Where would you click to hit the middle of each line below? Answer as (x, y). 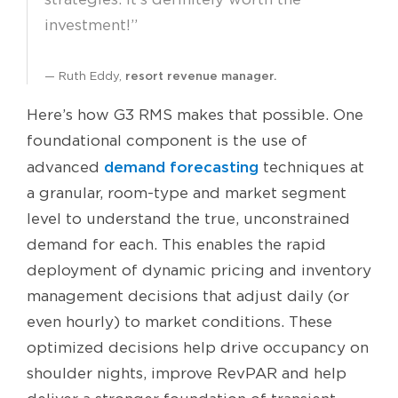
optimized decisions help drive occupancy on (198, 348)
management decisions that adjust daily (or (188, 296)
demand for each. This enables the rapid (176, 245)
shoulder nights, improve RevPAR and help (187, 374)
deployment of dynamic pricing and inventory (199, 271)
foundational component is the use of (167, 141)
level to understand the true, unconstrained (188, 219)
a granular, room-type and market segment (187, 193)
